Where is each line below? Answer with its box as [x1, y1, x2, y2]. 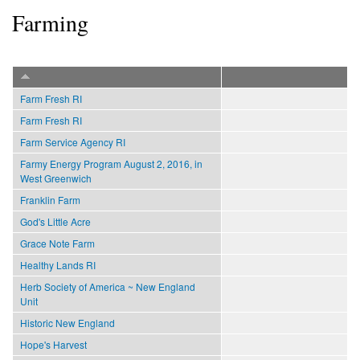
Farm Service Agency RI [20, 134, 125, 149]
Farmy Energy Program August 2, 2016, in [20, 156, 202, 170]
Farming [12, 6, 88, 38]
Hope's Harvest [20, 337, 87, 351]
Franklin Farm [20, 192, 80, 207]
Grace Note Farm [20, 235, 95, 250]
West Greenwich [20, 170, 92, 185]
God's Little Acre [20, 214, 91, 228]
